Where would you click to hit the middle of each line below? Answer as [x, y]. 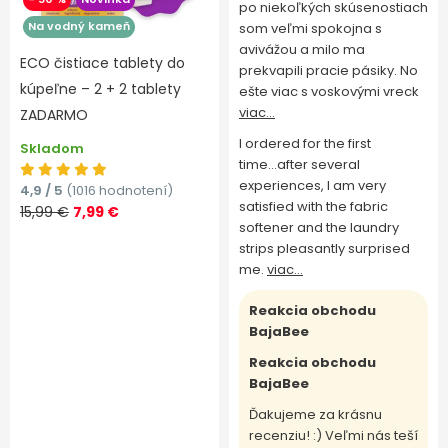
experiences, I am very [312, 185]
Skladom [52, 148]
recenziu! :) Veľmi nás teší [333, 435]
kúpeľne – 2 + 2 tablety [100, 89]
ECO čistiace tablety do [102, 63]
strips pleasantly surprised [324, 248]
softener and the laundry [319, 227]
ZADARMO [54, 115]
